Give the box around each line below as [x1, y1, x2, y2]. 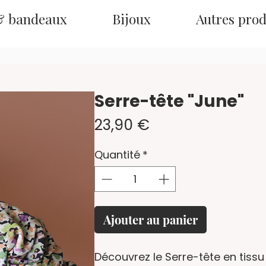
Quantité [94, 147, 140, 162]
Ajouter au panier [103, 211, 198, 227]
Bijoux [112, 9, 151, 28]
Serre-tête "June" [94, 90, 244, 113]
